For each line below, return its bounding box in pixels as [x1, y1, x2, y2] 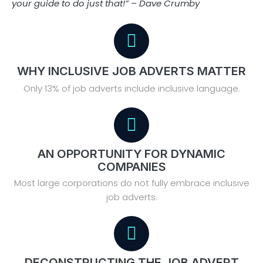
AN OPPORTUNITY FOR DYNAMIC [38, 146, 225, 161]
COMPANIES [97, 159, 166, 174]
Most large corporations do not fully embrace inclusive [14, 176, 249, 189]
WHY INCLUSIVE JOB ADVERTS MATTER [17, 63, 246, 78]
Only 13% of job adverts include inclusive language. [23, 82, 240, 95]
